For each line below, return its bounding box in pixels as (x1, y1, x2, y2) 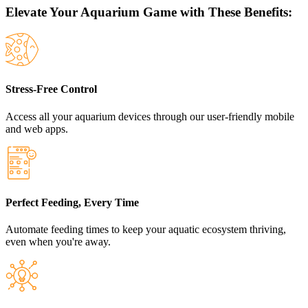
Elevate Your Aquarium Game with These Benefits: (5, 5, 292, 20)
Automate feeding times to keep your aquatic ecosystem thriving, (5, 223, 286, 236)
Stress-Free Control (5, 83, 97, 96)
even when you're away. (5, 236, 111, 248)
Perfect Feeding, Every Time (5, 196, 139, 208)
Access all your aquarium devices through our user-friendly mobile (5, 110, 294, 122)
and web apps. (5, 122, 68, 135)
